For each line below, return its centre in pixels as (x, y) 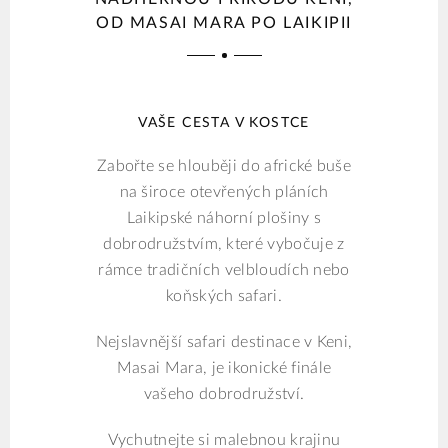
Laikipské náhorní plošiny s (224, 218)
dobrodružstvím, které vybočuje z (224, 244)
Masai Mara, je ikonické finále (224, 368)
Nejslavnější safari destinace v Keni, (224, 342)
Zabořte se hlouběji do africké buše (224, 166)
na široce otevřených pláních (224, 192)
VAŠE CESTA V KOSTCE (224, 123)
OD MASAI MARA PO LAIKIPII (223, 23)
